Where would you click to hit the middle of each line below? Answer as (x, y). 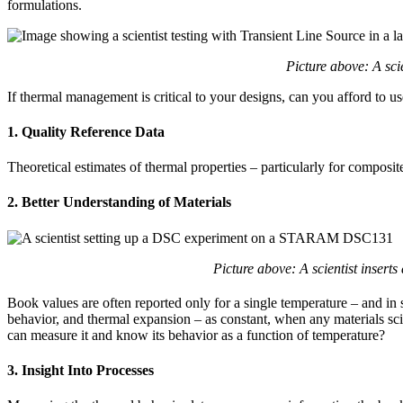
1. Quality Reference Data (86, 131)
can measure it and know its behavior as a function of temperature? (196, 335)
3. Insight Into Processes (81, 371)
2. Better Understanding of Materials (119, 202)
